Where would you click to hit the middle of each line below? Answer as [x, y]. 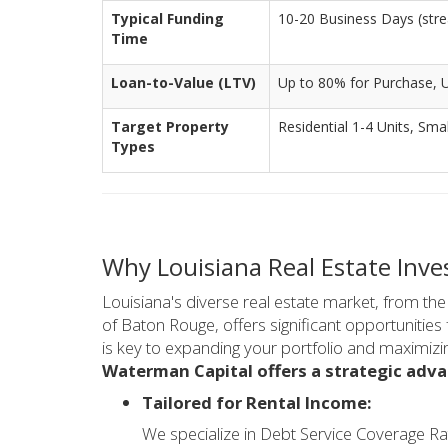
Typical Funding [167, 19]
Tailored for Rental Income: [257, 402]
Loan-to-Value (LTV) [183, 83]
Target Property [170, 127]
